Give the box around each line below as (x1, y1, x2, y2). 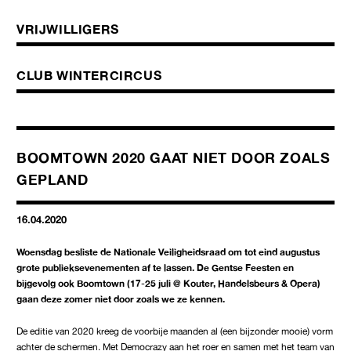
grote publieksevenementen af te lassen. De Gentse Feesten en (16, 262, 294, 274)
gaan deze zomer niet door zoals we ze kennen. (16, 293, 225, 306)
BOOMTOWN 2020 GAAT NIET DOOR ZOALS (16, 148, 331, 166)
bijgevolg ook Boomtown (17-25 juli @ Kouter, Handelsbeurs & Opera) (16, 277, 320, 290)
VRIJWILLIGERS (16, 21, 119, 37)
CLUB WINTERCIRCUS (16, 67, 162, 84)
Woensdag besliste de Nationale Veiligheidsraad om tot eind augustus (16, 246, 320, 259)
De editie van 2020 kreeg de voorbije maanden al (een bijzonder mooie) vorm (16, 325, 333, 338)
